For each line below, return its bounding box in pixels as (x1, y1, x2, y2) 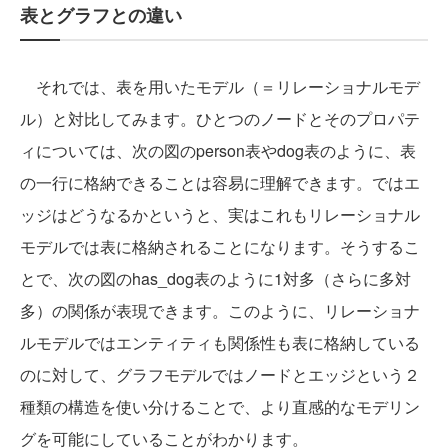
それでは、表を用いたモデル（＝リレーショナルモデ (20, 75, 420, 99)
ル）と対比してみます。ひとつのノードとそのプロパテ (20, 107, 420, 131)
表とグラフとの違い (20, 2, 182, 29)
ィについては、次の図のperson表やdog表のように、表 (20, 139, 416, 163)
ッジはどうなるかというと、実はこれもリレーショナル (20, 203, 420, 227)
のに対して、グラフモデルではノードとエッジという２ (20, 363, 420, 387)
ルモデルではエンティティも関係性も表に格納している (20, 331, 420, 355)
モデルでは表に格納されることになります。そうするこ (20, 235, 420, 259)
